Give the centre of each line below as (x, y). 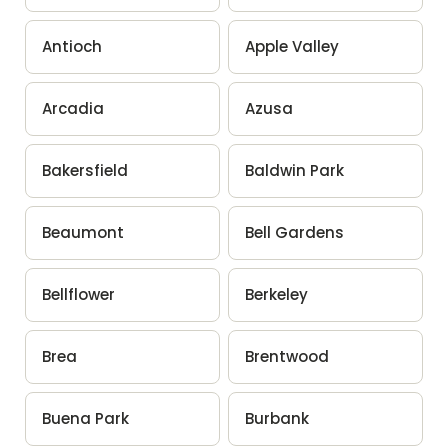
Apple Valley (292, 46)
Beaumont (82, 232)
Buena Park (85, 418)
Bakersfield (84, 170)
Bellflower (78, 294)
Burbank (277, 418)
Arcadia (72, 108)
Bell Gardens (294, 232)
